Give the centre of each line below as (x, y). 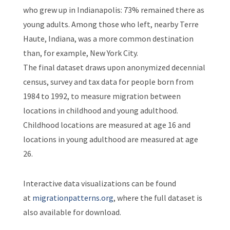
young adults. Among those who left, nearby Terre (111, 24)
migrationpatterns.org (73, 197)
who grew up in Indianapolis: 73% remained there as (113, 9)
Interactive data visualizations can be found (99, 183)
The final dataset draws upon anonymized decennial (114, 67)
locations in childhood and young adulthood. (100, 110)
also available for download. (72, 212)
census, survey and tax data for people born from (108, 81)
